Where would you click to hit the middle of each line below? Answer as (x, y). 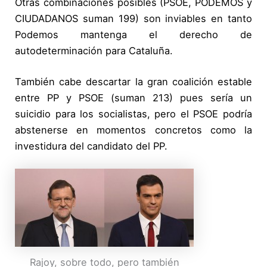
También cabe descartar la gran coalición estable (133, 81)
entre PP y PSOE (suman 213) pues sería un (133, 97)
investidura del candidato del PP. (91, 146)
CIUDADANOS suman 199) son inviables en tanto (133, 18)
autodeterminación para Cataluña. (94, 51)
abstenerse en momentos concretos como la (133, 130)
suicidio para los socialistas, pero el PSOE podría (133, 114)
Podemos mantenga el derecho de (133, 35)
